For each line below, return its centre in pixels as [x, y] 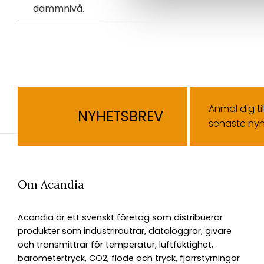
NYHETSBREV [120, 116]
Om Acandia [51, 185]
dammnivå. [59, 9]
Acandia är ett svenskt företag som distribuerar [120, 218]
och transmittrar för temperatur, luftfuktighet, [115, 245]
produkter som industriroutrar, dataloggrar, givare [125, 231]
